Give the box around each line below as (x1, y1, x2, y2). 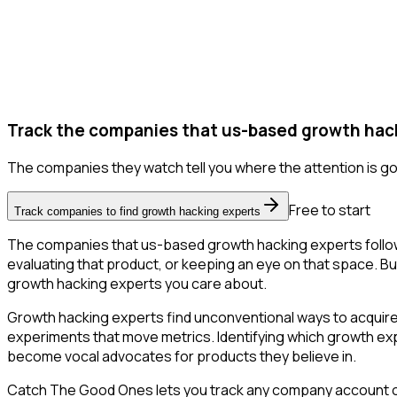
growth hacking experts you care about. (7, 274, 267, 294)
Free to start (289, 200, 370, 221)
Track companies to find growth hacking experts (14, 205, 261, 219)
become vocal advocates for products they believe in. (7, 346, 356, 367)
